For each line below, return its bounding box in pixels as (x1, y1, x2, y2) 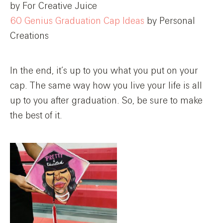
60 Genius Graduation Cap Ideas (10, 16, 144, 26)
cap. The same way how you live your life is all (10, 81, 202, 91)
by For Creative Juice (10, 1, 97, 11)
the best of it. (10, 111, 62, 121)
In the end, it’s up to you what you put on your (10, 66, 198, 76)
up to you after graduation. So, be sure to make (10, 96, 203, 106)
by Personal (144, 16, 195, 26)
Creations (10, 31, 49, 41)
